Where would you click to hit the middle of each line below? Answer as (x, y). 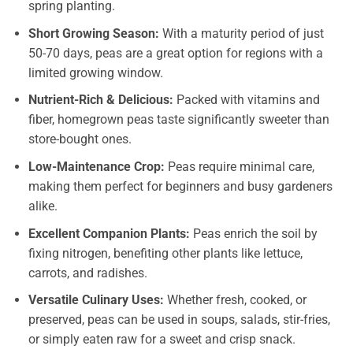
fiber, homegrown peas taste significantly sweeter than (178, 120)
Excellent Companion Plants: (109, 233)
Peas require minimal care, (239, 166)
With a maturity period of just (241, 33)
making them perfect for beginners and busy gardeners (180, 186)
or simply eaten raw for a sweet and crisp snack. (162, 340)
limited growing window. (95, 72)
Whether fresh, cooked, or (235, 300)
